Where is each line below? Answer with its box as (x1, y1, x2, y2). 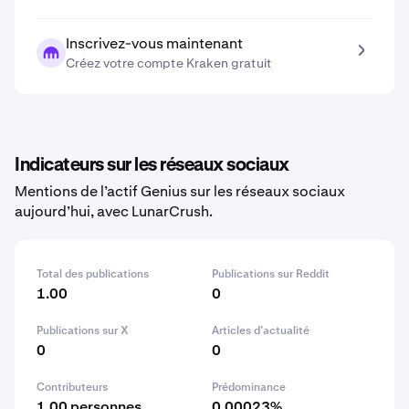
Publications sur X (37, 323, 129, 338)
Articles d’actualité (212, 323, 309, 338)
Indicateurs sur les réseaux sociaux (15, 156, 289, 174)
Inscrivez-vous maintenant (66, 34, 243, 53)
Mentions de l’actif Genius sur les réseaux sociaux (15, 182, 345, 201)
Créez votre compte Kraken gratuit (66, 55, 272, 71)
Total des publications (37, 267, 149, 281)
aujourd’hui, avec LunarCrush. (15, 202, 213, 221)
